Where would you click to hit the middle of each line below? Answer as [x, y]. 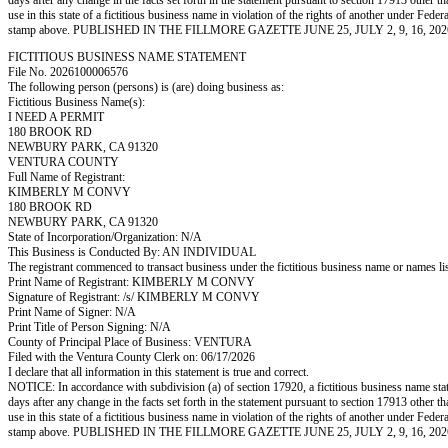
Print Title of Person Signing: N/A [89, 327]
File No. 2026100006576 [68, 72]
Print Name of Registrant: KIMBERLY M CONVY [131, 282]
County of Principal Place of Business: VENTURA [130, 342]
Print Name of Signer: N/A [72, 312]
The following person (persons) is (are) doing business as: [146, 87]
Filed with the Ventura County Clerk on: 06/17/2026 [131, 357]
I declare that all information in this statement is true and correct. [158, 372]
